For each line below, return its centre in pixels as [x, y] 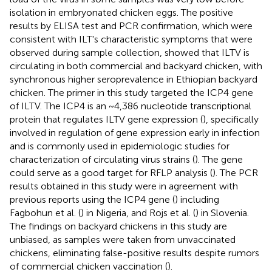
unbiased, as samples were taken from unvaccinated [123, 239]
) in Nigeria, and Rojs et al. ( [138, 212]
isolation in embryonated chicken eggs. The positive [121, 12]
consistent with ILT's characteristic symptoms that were [131, 39]
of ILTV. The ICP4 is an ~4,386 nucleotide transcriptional [131, 106]
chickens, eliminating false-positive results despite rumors [134, 253]
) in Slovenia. [222, 212]
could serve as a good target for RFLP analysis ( [111, 172]
